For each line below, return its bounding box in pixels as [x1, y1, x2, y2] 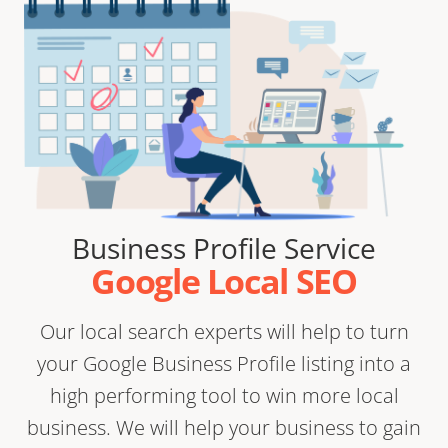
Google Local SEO [91, 257, 357, 304]
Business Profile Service [72, 228, 376, 267]
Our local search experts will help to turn [39, 317, 409, 345]
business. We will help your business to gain [27, 413, 421, 441]
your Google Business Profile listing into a [37, 349, 411, 377]
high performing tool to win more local [49, 381, 399, 409]
